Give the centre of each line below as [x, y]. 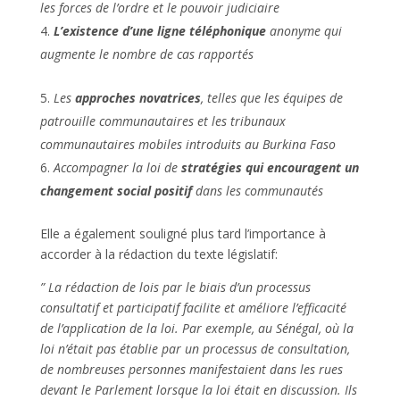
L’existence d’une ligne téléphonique [159, 30]
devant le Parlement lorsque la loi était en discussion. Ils [198, 389]
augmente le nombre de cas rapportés [146, 54]
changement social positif [116, 190]
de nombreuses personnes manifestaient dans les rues [191, 369]
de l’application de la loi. [109, 328]
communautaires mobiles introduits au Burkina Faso [187, 144]
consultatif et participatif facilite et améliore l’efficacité [193, 307]
